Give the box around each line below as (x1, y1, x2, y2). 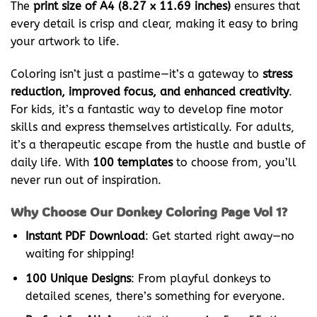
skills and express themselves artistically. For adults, (11, 120, 294, 134)
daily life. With (11, 155, 93, 169)
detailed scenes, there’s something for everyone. (25, 289, 285, 303)
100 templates (93, 155, 173, 169)
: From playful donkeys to (130, 271, 271, 285)
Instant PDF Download (25, 229, 145, 243)
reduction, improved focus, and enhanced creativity (11, 84, 289, 98)
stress (263, 67, 292, 81)
